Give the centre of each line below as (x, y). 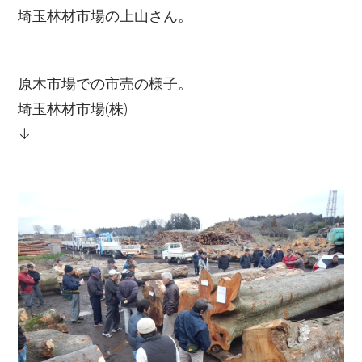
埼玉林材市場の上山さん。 (105, 17)
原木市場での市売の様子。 (105, 84)
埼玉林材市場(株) (73, 109)
